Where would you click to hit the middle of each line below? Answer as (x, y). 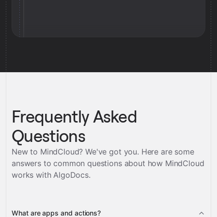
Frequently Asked (75, 117)
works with (33, 175)
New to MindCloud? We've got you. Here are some (103, 152)
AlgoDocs (71, 175)
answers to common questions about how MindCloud (108, 163)
